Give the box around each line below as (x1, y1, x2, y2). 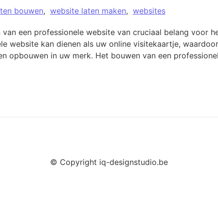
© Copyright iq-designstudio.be (50, 157, 168, 167)
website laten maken (50, 6, 126, 16)
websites (133, 6, 165, 16)
